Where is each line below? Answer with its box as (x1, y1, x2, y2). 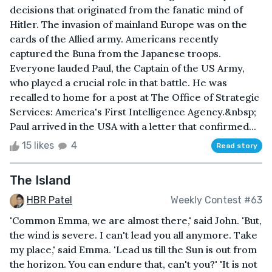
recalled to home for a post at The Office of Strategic (10, 90, 259, 103)
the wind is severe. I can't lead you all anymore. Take (10, 228, 257, 241)
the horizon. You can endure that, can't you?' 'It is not (10, 257, 257, 270)
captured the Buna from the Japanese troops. (10, 47, 221, 59)
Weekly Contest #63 (171, 194, 262, 206)
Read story (216, 141, 257, 150)
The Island (10, 172, 70, 188)
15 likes (19, 139, 56, 151)
